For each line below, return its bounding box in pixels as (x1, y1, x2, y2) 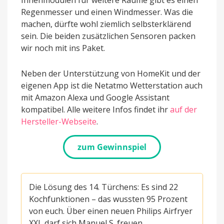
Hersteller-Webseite (21, 115, 96, 127)
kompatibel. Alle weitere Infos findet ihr (21, 103, 170, 115)
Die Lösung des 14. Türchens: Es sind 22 (29, 181, 178, 192)
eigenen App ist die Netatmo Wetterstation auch (21, 79, 202, 91)
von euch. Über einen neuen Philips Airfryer (29, 205, 192, 216)
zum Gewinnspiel (77, 141, 146, 152)
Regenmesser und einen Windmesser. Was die (21, 6, 193, 17)
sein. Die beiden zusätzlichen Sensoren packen (21, 30, 195, 41)
